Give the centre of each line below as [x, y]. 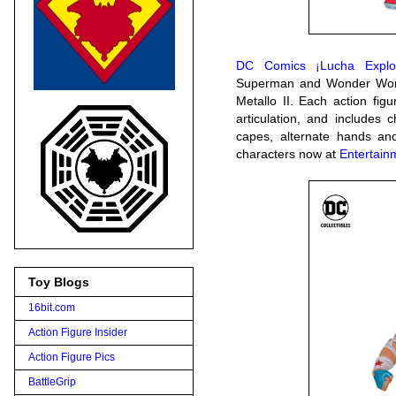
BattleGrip [52, 381]
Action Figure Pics [72, 357]
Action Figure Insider [78, 332]
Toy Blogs [59, 282]
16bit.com [52, 307]
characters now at [288, 154]
